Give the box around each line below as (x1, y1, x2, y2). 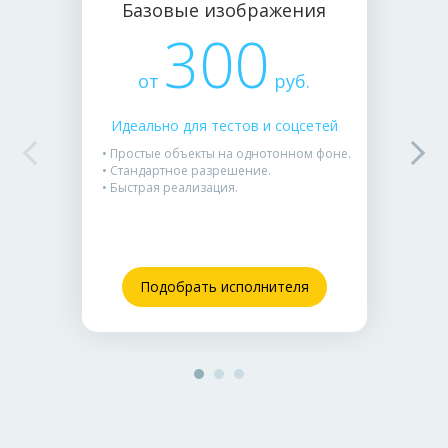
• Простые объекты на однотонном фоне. (101, 145, 351, 162)
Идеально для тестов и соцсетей (110, 116, 338, 135)
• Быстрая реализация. (101, 179, 238, 196)
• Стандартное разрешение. (101, 162, 271, 179)
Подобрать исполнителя (139, 277, 309, 296)
